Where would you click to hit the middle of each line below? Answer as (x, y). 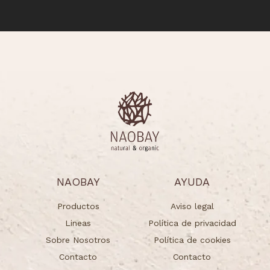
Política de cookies (192, 240)
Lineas (78, 223)
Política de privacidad (192, 223)
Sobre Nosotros (78, 240)
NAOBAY (78, 182)
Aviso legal (192, 206)
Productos (78, 206)
